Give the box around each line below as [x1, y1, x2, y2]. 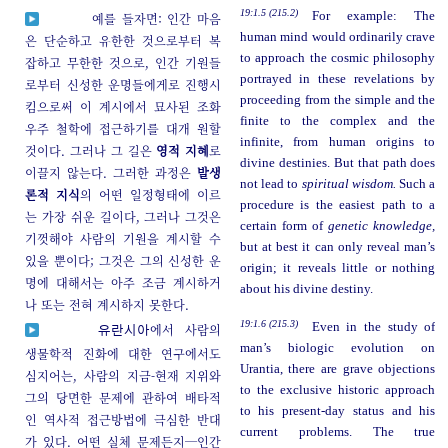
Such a [395, 176, 436, 191]
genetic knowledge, [328, 218, 436, 233]
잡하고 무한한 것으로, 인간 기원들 [25, 53, 222, 71]
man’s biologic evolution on [239, 340, 436, 355]
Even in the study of [311, 319, 436, 334]
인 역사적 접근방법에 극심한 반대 [25, 410, 222, 428]
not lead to [239, 176, 302, 191]
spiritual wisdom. [301, 176, 396, 191]
